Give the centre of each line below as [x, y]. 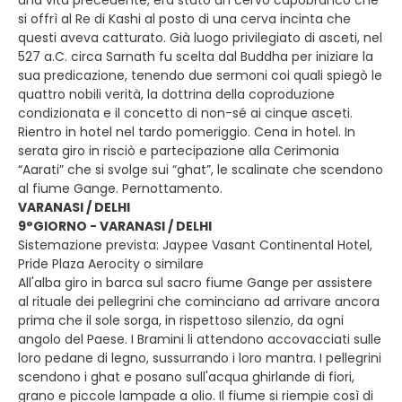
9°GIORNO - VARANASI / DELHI [115, 226]
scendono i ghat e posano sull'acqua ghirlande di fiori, [186, 377]
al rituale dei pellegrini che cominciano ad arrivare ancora [199, 301]
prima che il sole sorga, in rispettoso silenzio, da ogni [181, 320]
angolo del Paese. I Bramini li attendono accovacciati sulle [200, 339]
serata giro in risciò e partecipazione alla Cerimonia [179, 151]
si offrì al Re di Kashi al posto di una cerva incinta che [184, 19]
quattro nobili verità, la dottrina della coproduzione [176, 94]
